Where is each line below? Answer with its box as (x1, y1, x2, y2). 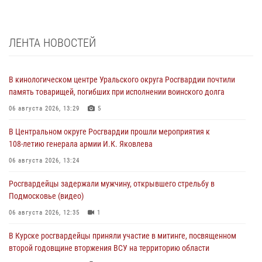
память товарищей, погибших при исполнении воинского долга (9, 87, 225, 97)
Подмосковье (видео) (9, 191, 84, 201)
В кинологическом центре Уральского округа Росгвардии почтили (9, 75, 235, 85)
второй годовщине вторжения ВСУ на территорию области (9, 243, 209, 253)
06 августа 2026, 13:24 (9, 157, 80, 165)
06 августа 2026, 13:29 (9, 105, 80, 113)
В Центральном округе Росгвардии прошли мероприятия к (9, 127, 210, 137)
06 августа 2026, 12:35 (9, 209, 80, 217)
